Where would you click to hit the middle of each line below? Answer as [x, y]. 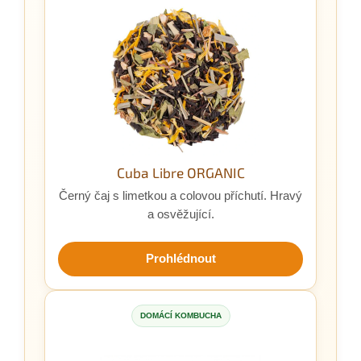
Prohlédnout [180, 258]
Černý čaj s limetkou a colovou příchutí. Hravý [180, 195]
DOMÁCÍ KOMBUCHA [180, 315]
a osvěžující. [180, 214]
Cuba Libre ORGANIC [180, 172]
